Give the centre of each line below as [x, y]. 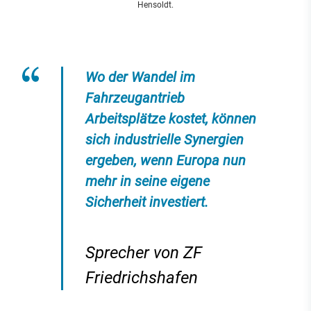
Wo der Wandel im [140, 77]
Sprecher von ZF [144, 253]
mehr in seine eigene [148, 181]
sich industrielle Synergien [165, 140]
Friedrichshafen [142, 278]
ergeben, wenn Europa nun [166, 160]
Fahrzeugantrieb [135, 98]
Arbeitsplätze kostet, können [171, 119]
